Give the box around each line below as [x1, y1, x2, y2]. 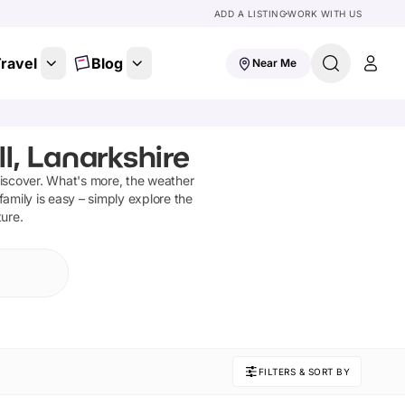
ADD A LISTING [213, 8, 286, 19]
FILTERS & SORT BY [258, 366, 350, 377]
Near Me [252, 56, 297, 70]
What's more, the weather [42, 173, 194, 188]
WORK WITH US [287, 8, 362, 19]
